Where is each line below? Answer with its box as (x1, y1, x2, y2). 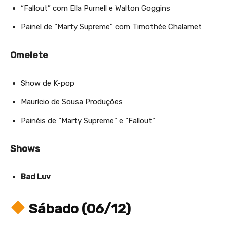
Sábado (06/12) (25, 200, 131, 217)
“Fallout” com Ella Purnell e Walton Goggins (21, 3, 170, 13)
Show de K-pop (21, 78, 74, 88)
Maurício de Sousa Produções (21, 97, 123, 106)
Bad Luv (21, 172, 51, 181)
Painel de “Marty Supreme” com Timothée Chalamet (21, 22, 202, 31)
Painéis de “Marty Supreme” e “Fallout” (21, 116, 155, 125)
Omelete (10, 49, 48, 61)
